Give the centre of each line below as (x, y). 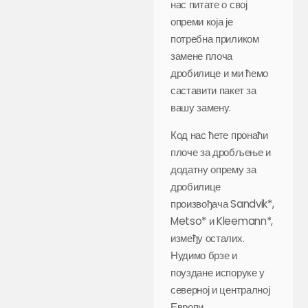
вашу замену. (201, 107)
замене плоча (202, 56)
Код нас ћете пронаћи (219, 135)
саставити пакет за (213, 90)
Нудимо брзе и (204, 255)
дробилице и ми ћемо (219, 73)
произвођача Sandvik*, (222, 203)
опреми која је (202, 21)
